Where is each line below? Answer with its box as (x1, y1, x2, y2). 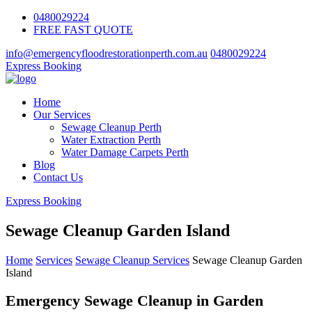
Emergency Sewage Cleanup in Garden (6, 292, 263, 310)
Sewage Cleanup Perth (61, 121, 162, 133)
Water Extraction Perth (61, 134, 161, 146)
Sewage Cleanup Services (75, 253, 189, 266)
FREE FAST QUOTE (33, 24, 133, 36)
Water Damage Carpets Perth (61, 146, 189, 158)
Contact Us (33, 171, 83, 183)
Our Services (33, 109, 91, 120)
